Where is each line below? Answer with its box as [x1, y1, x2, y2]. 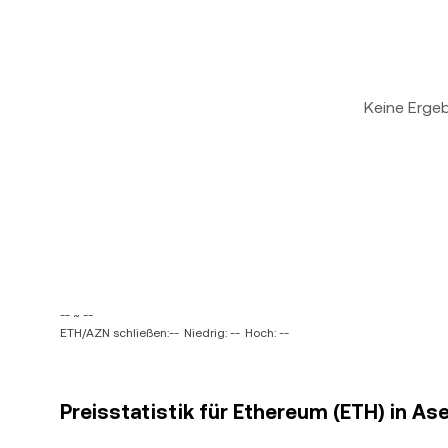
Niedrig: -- [184, 326, 240, 340]
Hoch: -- [245, 326, 289, 340]
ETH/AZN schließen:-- [60, 326, 179, 340]
